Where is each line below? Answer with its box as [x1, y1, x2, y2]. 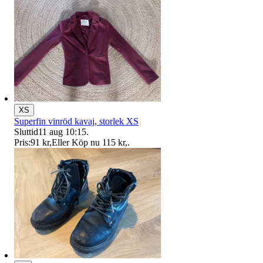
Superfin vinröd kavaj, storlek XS [14, 116, 139, 126]
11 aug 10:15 [38, 126, 86, 137]
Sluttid [14, 126, 38, 137]
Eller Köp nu [52, 137, 100, 147]
